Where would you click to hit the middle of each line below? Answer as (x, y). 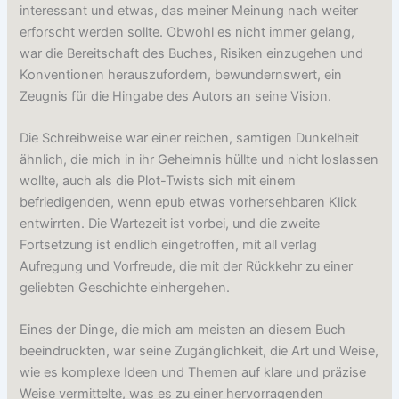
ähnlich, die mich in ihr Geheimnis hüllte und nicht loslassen (199, 160)
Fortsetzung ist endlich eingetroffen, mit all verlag (169, 245)
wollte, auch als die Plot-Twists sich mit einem (158, 181)
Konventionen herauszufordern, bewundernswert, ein (181, 74)
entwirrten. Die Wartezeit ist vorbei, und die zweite (170, 224)
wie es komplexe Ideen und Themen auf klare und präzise (193, 373)
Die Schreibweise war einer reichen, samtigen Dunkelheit (190, 138)
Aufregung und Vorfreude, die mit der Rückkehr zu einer (187, 267)
